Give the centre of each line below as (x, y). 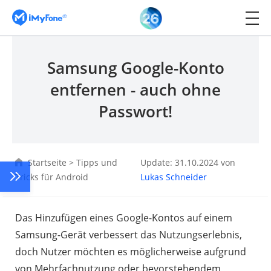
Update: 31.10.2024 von (188, 162)
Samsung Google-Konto (135, 68)
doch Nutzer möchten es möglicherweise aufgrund (131, 252)
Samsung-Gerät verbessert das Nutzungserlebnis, (129, 235)
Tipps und (97, 162)
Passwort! (135, 111)
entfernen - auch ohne (135, 90)
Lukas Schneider (174, 177)
